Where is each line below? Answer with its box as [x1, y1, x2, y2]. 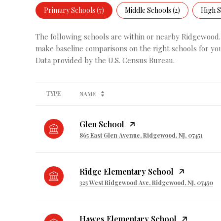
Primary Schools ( [44, 5, 99, 15]
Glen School [79, 118, 124, 129]
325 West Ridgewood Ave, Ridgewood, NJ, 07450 [79, 178, 213, 186]
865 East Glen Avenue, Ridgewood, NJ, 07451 [79, 131, 203, 139]
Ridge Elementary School [79, 166, 174, 177]
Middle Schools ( [125, 5, 175, 15]
